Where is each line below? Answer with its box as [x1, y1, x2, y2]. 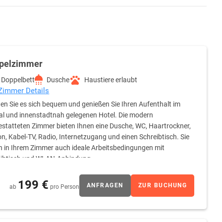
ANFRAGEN [86, 182, 123, 189]
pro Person [50, 183, 79, 190]
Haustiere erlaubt [84, 76, 138, 84]
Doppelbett [1, 76, 35, 84]
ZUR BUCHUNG [138, 182, 187, 189]
